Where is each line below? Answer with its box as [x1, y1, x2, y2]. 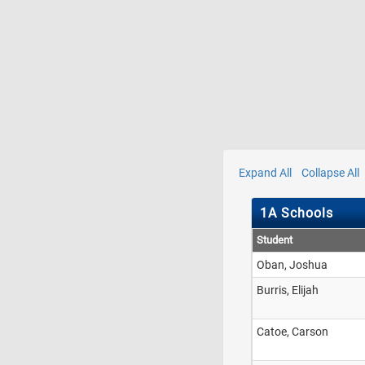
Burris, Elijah [257, 284, 319, 297]
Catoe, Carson [257, 325, 328, 338]
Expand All [239, 166, 294, 179]
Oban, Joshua [257, 258, 328, 271]
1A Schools [260, 205, 333, 221]
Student [257, 234, 292, 246]
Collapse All [301, 166, 359, 179]
